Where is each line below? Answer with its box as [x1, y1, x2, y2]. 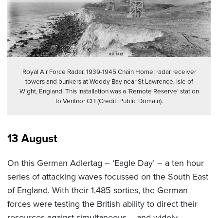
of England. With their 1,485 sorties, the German [7, 184, 188, 197]
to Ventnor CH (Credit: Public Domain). [55, 96, 163, 106]
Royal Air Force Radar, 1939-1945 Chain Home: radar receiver [22, 67, 196, 77]
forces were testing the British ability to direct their [7, 198, 198, 211]
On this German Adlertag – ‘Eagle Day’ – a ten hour [7, 157, 204, 170]
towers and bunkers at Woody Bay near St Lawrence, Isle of [25, 76, 193, 87]
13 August [7, 130, 57, 147]
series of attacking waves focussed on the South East [7, 170, 208, 183]
